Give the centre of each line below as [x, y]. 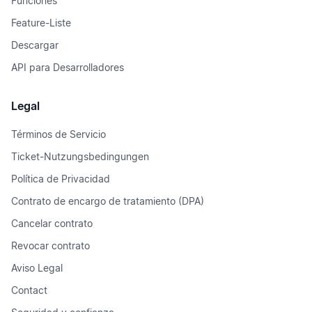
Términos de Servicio [58, 134]
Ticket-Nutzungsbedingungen [80, 156]
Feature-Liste [41, 23]
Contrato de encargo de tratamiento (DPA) [108, 201]
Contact [29, 290]
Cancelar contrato [52, 223]
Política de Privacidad [61, 179]
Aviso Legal [37, 268]
